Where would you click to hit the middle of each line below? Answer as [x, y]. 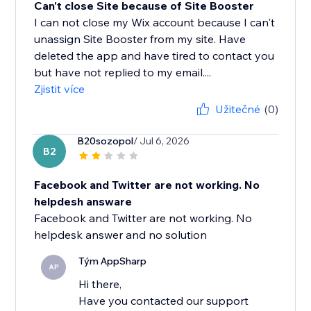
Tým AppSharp [113, 261]
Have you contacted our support [164, 301]
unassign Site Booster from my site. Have [140, 39]
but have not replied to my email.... [123, 73]
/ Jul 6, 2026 [162, 141]
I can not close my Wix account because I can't [155, 23]
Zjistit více [60, 89]
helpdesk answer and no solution [121, 235]
